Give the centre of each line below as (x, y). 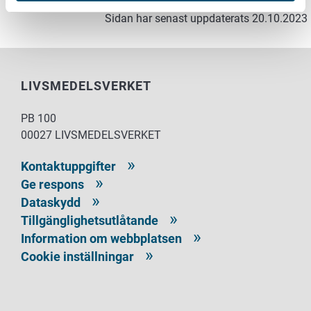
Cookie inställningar (77, 257)
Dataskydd (51, 203)
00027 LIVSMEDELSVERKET (91, 135)
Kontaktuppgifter (68, 167)
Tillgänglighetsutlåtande (90, 221)
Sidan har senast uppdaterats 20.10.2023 (206, 19)
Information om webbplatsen (101, 239)
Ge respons (52, 185)
